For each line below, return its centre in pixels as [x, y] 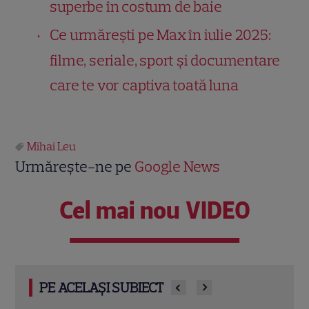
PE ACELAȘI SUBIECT [102, 287]
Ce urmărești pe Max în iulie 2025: [160, 34]
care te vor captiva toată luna [144, 85]
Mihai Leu [52, 146]
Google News [178, 166]
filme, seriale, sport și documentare [165, 60]
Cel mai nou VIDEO [154, 210]
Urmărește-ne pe [75, 166]
